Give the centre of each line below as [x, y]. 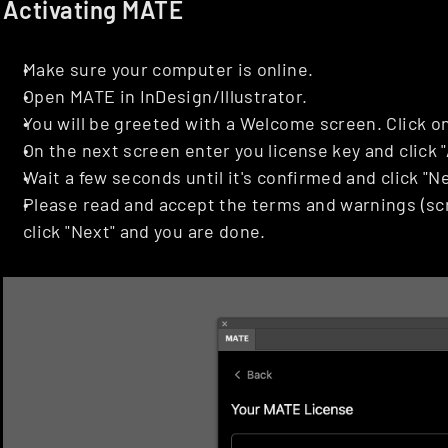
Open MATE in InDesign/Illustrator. [165, 96]
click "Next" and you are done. [144, 231]
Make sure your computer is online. [168, 69]
